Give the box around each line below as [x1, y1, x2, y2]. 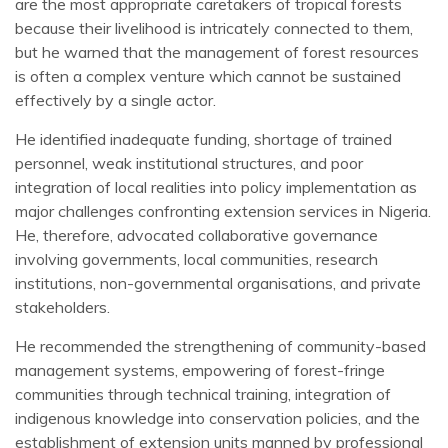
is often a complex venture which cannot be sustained [15, 66, 401, 87]
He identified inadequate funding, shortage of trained [15, 129, 392, 150]
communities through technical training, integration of [15, 384, 391, 405]
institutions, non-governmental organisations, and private [15, 273, 421, 294]
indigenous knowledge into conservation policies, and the [15, 408, 420, 429]
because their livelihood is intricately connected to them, [15, 18, 413, 39]
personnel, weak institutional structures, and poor [15, 153, 363, 174]
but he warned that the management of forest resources [15, 42, 419, 63]
